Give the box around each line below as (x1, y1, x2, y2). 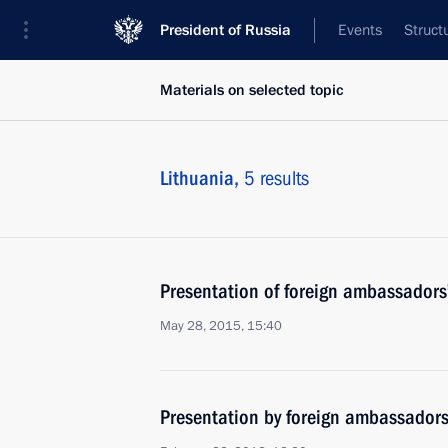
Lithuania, (160, 166, 244, 190)
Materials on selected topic (160, 80, 344, 100)
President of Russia (160, 20, 291, 40)
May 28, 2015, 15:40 (160, 317, 282, 335)
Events (338, 20, 382, 40)
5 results (244, 166, 309, 190)
